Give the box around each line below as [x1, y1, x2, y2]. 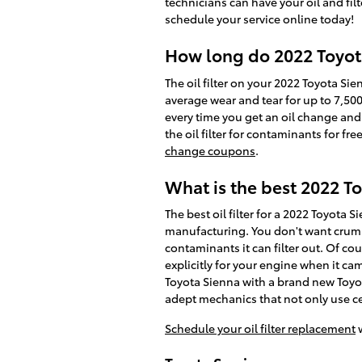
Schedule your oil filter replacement [165, 320, 356, 336]
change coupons [165, 141, 255, 158]
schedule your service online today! [165, 11, 354, 27]
